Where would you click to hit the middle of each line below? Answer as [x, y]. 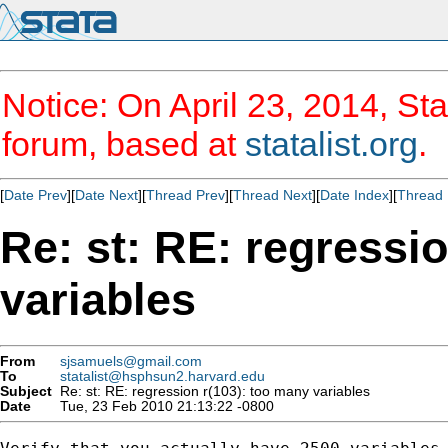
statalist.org [331, 144]
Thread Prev [185, 195]
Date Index [354, 195]
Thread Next [272, 195]
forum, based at [123, 144]
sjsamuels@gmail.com [131, 361]
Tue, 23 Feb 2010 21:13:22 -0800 [163, 406]
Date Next [106, 195]
